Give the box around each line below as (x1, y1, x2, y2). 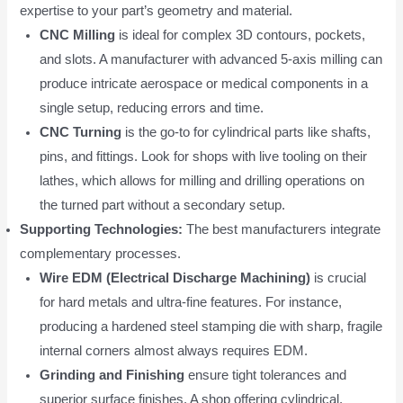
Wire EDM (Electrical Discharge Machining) (40, 270, 311, 285)
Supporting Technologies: (20, 221, 184, 237)
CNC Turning (40, 124, 122, 139)
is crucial (310, 270, 367, 285)
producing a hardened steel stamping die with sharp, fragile (40, 318, 383, 334)
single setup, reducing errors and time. (40, 100, 264, 115)
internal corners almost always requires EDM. (40, 343, 309, 358)
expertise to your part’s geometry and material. (20, 3, 293, 18)
